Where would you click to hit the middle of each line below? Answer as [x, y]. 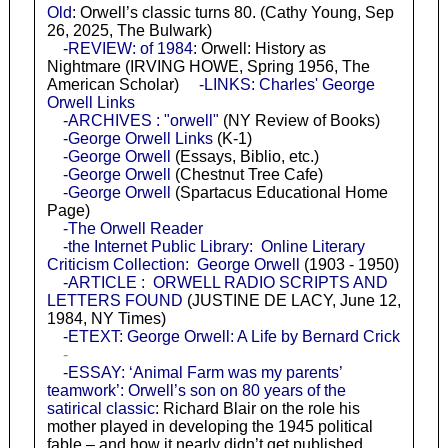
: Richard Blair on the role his [257, 409]
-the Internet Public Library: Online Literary [213, 247]
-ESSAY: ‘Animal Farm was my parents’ [202, 373]
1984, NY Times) [106, 319]
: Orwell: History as [259, 49]
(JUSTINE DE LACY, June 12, [291, 301]
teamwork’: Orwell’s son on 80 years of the [196, 391]
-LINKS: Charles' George [286, 85]
